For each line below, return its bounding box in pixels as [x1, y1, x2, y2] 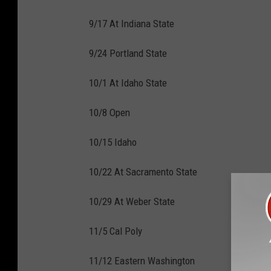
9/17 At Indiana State [89, 17, 174, 30]
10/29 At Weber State [89, 195, 175, 207]
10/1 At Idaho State [89, 76, 167, 89]
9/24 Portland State [89, 47, 167, 59]
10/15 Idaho [89, 135, 137, 148]
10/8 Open [89, 106, 130, 119]
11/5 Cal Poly [89, 224, 142, 237]
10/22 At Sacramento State [89, 165, 197, 178]
